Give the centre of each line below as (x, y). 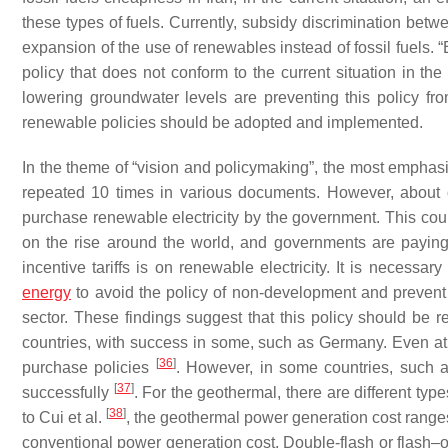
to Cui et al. (64, 417)
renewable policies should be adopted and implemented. (222, 122)
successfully (68, 392)
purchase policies (89, 367)
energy (46, 292)
